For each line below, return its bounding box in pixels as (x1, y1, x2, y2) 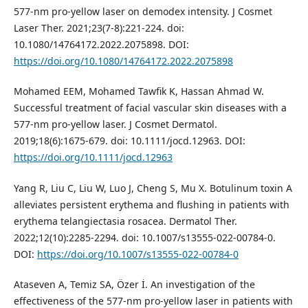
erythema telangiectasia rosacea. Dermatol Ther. (13, 214, 237, 228)
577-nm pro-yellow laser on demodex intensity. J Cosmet (13, 5, 272, 19)
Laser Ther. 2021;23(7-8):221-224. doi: (13, 21, 184, 35)
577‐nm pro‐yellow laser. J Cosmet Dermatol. (13, 118, 217, 131)
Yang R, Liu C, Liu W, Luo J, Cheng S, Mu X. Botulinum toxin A (13, 181, 292, 195)
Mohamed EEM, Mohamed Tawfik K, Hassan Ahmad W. (13, 85, 264, 98)
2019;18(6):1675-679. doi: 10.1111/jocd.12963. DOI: (13, 134, 245, 148)
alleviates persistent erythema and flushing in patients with (13, 197, 289, 211)
